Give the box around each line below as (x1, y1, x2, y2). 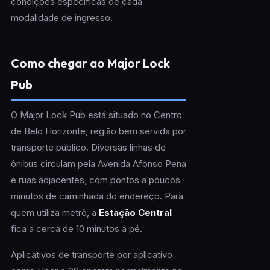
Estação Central (98, 207, 172, 219)
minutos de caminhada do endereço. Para (10, 190, 183, 202)
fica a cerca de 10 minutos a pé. (10, 223, 142, 235)
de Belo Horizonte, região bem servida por (10, 125, 186, 137)
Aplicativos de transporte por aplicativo (10, 249, 172, 261)
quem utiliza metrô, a (10, 207, 99, 219)
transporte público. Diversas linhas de (10, 142, 166, 154)
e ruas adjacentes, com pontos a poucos (10, 174, 180, 186)
